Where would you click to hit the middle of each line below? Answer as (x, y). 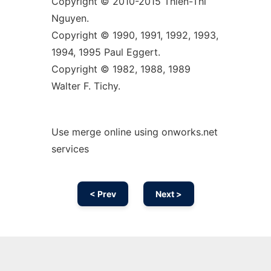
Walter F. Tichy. (86, 86)
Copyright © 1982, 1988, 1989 (121, 69)
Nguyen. (70, 18)
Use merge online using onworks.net (134, 132)
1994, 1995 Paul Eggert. (106, 52)
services (70, 149)
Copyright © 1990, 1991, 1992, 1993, (135, 35)
